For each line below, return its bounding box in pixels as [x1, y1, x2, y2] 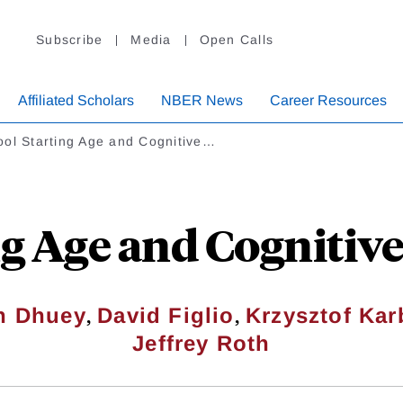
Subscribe [36, 32, 103, 48]
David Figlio [97, 303, 235, 328]
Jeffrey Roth [132, 331, 271, 356]
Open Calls [199, 32, 273, 48]
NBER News [161, 93, 243, 109]
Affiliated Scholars [18, 93, 134, 109]
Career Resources [270, 93, 387, 109]
